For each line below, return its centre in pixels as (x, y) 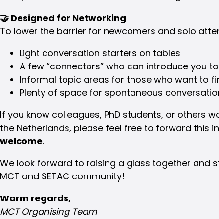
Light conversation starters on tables (100, 53)
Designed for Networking (67, 18)
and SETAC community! (72, 176)
